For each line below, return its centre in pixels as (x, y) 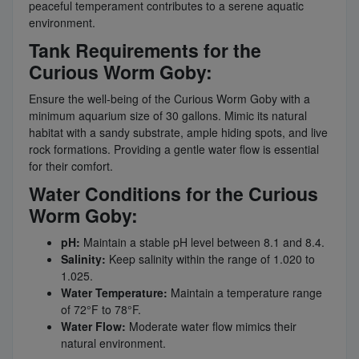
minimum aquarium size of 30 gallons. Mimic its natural (168, 115)
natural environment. (113, 343)
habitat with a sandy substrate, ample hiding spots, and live (178, 132)
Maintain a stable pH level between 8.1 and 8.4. (202, 242)
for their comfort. (71, 165)
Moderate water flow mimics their (211, 326)
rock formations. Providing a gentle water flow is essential (174, 149)
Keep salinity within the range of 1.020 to (210, 258)
